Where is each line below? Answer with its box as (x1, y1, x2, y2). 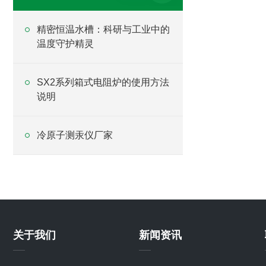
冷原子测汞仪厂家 (37, 130, 113, 140)
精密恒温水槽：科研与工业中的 (37, 24, 170, 34)
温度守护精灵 (37, 39, 94, 49)
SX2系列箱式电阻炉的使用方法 (37, 77, 169, 87)
